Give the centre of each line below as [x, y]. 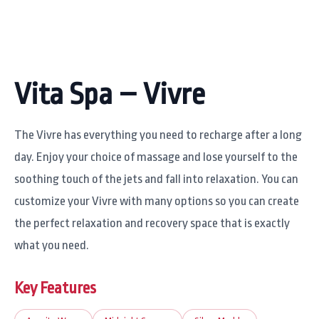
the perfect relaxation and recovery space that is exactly [152, 224]
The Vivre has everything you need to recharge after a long [158, 135]
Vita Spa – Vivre [110, 94]
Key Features [55, 289]
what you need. [52, 246]
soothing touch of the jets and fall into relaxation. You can [156, 179]
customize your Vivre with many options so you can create [157, 202]
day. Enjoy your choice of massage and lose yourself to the [156, 157]
